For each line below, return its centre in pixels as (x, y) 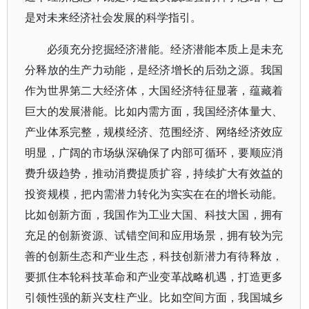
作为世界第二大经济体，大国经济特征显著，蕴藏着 (154, 90)
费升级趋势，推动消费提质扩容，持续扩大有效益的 (154, 173)
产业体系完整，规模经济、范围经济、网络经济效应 (154, 132)
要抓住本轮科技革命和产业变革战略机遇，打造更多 (154, 277)
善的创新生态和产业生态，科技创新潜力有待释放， (154, 256)
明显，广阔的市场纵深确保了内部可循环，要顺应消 (154, 152)
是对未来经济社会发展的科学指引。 (113, 17)
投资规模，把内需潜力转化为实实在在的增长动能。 (154, 194)
